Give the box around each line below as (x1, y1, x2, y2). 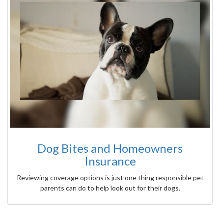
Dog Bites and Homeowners (37, 140, 183, 155)
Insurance (84, 153, 136, 168)
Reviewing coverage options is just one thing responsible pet (16, 173, 204, 182)
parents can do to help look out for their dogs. (40, 183, 180, 192)
